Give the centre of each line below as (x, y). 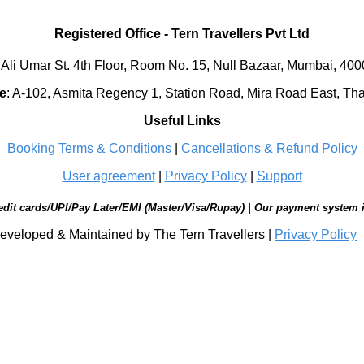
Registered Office (108, 34)
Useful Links (182, 121)
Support (279, 176)
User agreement (108, 176)
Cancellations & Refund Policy (269, 149)
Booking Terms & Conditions (89, 149)
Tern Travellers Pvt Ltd (240, 34)
